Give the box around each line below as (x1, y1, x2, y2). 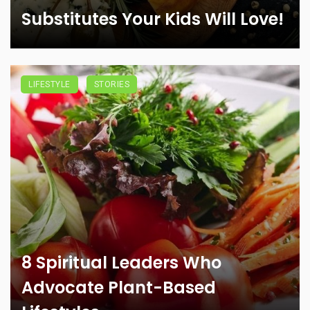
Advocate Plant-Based (21, 276, 216, 300)
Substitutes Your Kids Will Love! (21, 8, 284, 31)
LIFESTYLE (28, 80, 71, 90)
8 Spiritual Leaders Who (21, 251, 221, 275)
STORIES (93, 80, 129, 90)
